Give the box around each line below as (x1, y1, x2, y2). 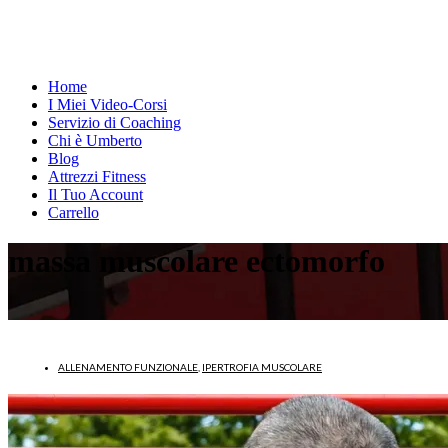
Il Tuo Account (48, 186, 143, 203)
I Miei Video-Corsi (48, 96, 167, 113)
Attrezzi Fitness (48, 168, 146, 185)
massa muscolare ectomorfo (8, 243, 385, 280)
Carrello (48, 204, 99, 221)
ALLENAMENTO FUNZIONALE (58, 360, 198, 373)
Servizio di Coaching (48, 114, 181, 131)
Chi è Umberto (48, 132, 142, 149)
